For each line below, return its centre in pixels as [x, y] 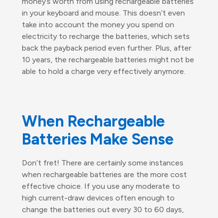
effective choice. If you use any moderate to [101, 186]
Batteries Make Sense [98, 139]
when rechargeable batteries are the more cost [104, 174]
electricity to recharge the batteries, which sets [106, 36]
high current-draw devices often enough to [98, 198]
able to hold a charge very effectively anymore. [104, 71]
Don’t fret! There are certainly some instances [103, 163]
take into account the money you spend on [98, 24]
